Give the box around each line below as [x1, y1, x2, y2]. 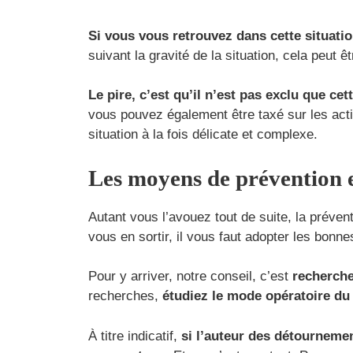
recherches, [88, 288, 162, 304]
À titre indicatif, [88, 328, 181, 344]
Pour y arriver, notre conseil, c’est [88, 269, 292, 284]
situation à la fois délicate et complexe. [88, 127, 318, 143]
